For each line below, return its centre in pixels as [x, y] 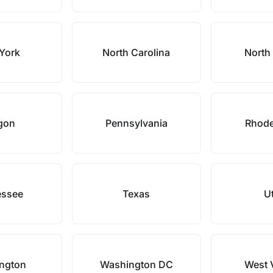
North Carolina [136, 52]
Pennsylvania [136, 123]
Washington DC [136, 264]
